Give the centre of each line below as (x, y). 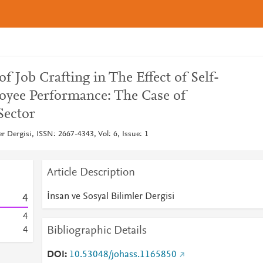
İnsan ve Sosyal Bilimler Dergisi (110, 197)
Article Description (91, 173)
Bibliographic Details (97, 231)
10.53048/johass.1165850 (123, 255)
